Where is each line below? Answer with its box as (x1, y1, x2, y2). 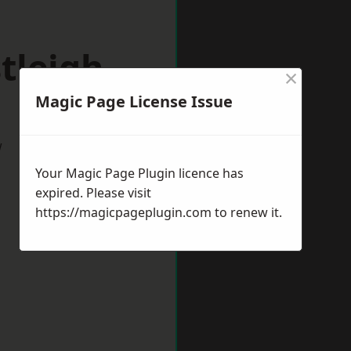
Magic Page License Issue (35, 91, 233, 112)
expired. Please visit (35, 184, 151, 201)
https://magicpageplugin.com (35, 204, 212, 221)
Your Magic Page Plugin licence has (35, 165, 244, 182)
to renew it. (212, 204, 282, 221)
